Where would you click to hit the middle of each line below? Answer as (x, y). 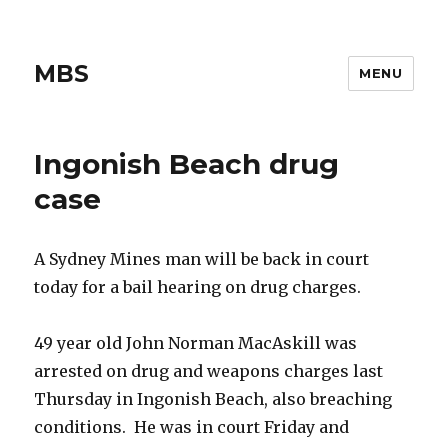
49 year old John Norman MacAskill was (196, 343)
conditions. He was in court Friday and (192, 427)
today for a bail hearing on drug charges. (198, 287)
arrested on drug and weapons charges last (209, 371)
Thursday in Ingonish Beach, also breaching (213, 399)
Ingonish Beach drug (187, 164)
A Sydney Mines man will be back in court (202, 259)
